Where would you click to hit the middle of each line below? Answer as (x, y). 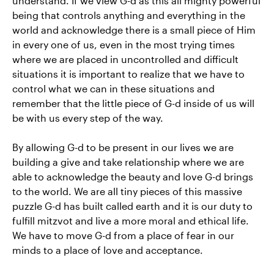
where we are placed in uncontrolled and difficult (125, 59)
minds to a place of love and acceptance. (108, 250)
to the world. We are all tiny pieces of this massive (127, 191)
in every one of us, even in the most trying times (124, 44)
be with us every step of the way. (88, 117)
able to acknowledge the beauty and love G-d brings (133, 176)
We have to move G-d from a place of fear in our (123, 235)
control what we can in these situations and (113, 88)
